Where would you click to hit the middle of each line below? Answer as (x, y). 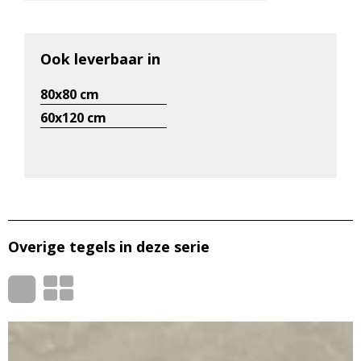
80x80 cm (70, 94)
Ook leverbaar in (100, 59)
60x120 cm (73, 118)
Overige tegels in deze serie (109, 247)
